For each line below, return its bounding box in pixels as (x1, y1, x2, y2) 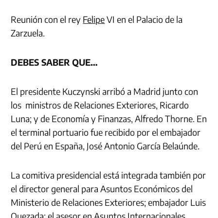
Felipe (83, 14, 105, 25)
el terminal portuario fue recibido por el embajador (11, 127, 201, 138)
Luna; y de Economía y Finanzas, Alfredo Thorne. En (11, 113, 207, 125)
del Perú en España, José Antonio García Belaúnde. (11, 140, 200, 152)
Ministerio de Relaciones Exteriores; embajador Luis (11, 197, 206, 208)
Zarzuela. (11, 27, 45, 39)
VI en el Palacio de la (105, 14, 183, 25)
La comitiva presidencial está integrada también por (11, 169, 206, 181)
